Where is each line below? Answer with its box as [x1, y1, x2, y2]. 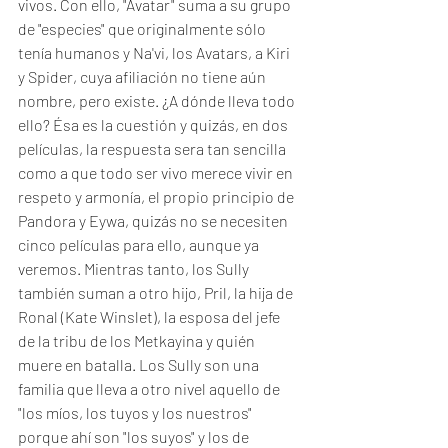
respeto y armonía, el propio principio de [18, 187, 297, 206]
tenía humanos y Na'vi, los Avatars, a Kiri [18, 43, 293, 62]
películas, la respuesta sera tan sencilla [18, 139, 289, 158]
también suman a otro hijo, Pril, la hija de [18, 283, 296, 302]
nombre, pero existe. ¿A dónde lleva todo [18, 91, 298, 110]
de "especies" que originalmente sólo [18, 19, 269, 38]
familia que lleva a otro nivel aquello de [18, 379, 283, 398]
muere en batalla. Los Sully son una [18, 355, 262, 374]
